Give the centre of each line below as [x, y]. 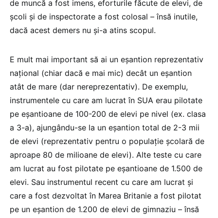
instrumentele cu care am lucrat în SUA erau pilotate [106, 100]
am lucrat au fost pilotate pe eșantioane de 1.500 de [106, 168]
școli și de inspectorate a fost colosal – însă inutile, [104, 16]
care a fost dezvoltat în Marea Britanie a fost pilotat [106, 195]
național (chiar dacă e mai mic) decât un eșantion [101, 73]
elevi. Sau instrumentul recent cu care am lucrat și [101, 182]
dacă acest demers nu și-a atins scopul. [84, 30]
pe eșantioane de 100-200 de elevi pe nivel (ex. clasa [108, 114]
